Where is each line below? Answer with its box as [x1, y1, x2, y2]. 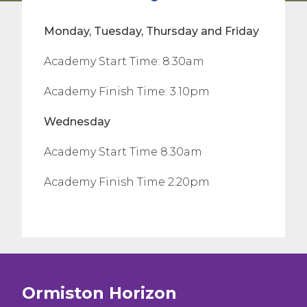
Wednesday [44, 115, 110, 128]
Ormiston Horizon [22, 283, 177, 303]
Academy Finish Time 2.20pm [44, 175, 210, 188]
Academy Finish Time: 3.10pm [44, 85, 210, 98]
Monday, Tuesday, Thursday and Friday [44, 25, 259, 38]
